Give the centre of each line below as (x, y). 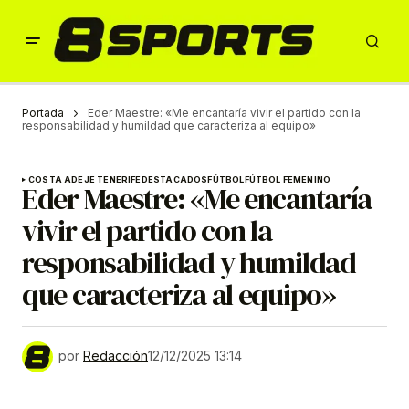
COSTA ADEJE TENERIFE (85, 180)
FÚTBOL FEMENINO (288, 180)
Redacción (115, 356)
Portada (43, 113)
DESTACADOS (174, 180)
